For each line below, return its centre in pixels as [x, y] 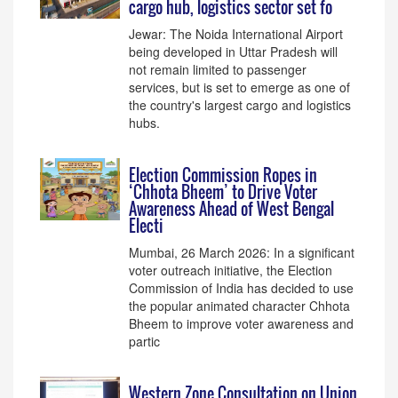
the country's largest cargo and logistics [240, 105]
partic [144, 341]
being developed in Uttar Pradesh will [233, 52]
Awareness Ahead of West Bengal [231, 209]
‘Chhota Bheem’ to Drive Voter [223, 192]
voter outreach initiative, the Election [231, 270]
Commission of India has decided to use [241, 288]
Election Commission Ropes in [223, 175]
